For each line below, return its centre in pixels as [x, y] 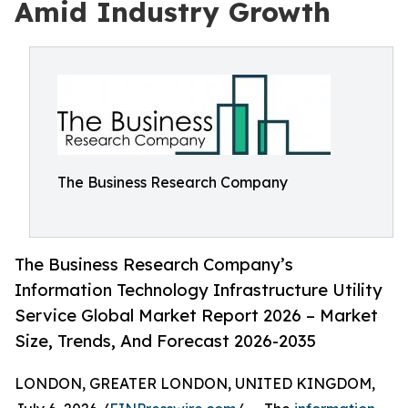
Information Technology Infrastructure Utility [199, 290]
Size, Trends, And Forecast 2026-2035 [165, 341]
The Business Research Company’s [154, 265]
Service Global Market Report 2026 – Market [196, 316]
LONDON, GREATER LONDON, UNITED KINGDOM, [195, 384]
